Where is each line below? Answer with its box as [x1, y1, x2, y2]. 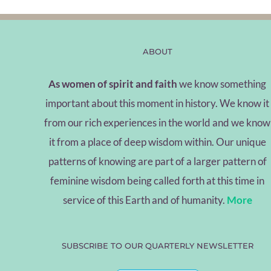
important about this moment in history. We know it [45, 97, 270, 109]
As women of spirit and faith [48, 77, 178, 90]
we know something [177, 77, 267, 90]
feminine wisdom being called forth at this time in [50, 174, 265, 187]
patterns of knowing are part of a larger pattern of [48, 155, 267, 168]
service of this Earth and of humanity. [62, 194, 227, 206]
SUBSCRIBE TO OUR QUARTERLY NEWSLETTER [61, 241, 253, 250]
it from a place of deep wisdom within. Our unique [48, 135, 266, 148]
